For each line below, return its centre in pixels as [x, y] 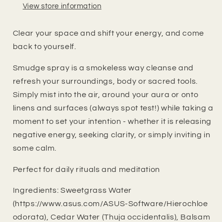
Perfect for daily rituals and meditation [86, 169]
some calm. [35, 148]
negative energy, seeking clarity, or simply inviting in [111, 135]
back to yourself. [44, 47]
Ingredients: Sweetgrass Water [72, 191]
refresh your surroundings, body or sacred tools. [106, 81]
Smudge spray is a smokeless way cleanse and [103, 68]
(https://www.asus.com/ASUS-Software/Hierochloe [110, 204]
